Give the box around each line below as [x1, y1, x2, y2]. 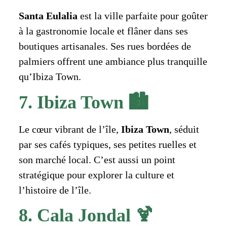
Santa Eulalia [18, 10, 78, 22]
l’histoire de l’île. [18, 184, 91, 196]
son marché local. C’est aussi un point [18, 154, 175, 165]
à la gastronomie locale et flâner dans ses [18, 25, 188, 37]
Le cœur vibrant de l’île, [18, 123, 121, 135]
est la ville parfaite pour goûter [77, 10, 208, 22]
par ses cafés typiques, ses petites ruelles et [18, 138, 197, 150]
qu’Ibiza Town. [18, 71, 81, 83]
